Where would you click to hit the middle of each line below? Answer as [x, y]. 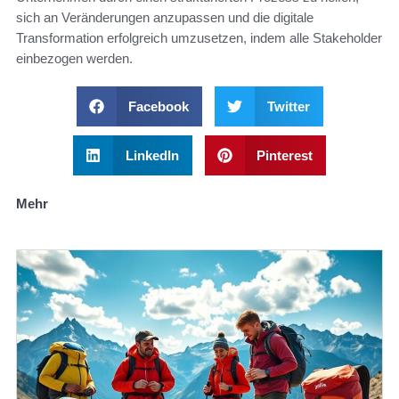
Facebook [159, 106]
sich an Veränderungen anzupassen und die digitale [165, 17]
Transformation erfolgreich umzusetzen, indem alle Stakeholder [199, 37]
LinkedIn [152, 155]
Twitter [288, 106]
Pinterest [285, 155]
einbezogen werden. [74, 58]
